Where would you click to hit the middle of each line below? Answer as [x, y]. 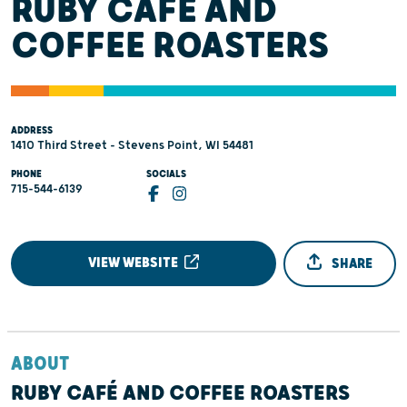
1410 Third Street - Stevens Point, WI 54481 [132, 146]
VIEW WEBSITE [135, 263]
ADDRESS [32, 131]
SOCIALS [167, 174]
